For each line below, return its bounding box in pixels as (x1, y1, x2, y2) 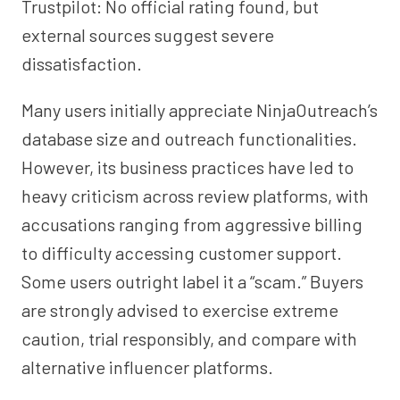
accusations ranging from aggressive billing (21, 213, 362, 235)
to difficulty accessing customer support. (21, 242, 342, 263)
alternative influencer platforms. (21, 356, 273, 378)
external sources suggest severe (21, 24, 274, 46)
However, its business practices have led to (21, 156, 354, 178)
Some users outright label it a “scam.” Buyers (21, 271, 363, 292)
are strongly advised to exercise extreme (21, 299, 338, 321)
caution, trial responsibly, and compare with (21, 328, 357, 349)
